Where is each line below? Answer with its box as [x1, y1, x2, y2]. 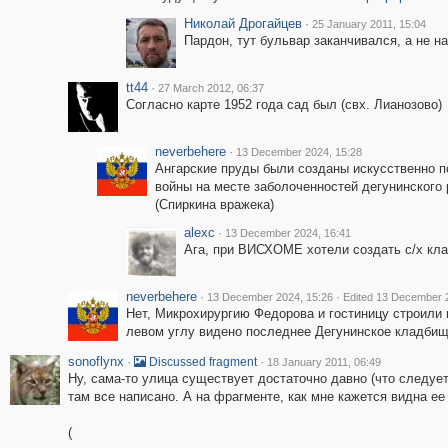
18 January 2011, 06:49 [266, 356, 381, 368]
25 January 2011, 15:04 [311, 18, 426, 30]
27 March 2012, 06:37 [157, 82, 264, 94]
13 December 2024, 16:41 [224, 227, 351, 239]
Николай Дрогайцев [183, 16, 302, 31]
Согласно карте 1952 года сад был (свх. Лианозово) [125, 97, 442, 112]
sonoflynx [67, 354, 124, 369]
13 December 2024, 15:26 [206, 291, 333, 303]
